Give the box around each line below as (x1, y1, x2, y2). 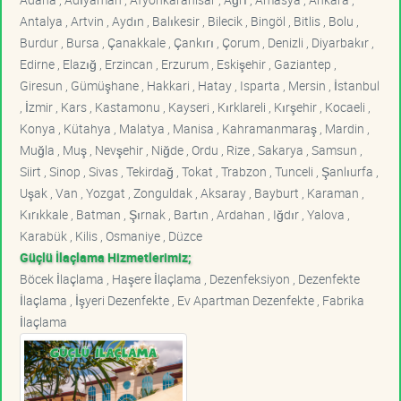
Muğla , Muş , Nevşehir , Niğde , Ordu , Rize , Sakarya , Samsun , (20, 141, 363, 158)
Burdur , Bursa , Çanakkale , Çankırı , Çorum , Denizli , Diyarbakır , (20, 33, 374, 51)
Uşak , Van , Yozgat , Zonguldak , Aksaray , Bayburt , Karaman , (20, 183, 364, 201)
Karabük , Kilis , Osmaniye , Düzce (20, 226, 202, 244)
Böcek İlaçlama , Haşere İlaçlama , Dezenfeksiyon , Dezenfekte (20, 269, 360, 287)
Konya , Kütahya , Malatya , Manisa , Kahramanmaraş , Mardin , (20, 119, 370, 137)
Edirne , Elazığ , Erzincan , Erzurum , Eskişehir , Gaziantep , (20, 55, 337, 73)
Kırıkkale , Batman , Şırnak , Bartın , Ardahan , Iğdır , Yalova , (20, 205, 350, 223)
